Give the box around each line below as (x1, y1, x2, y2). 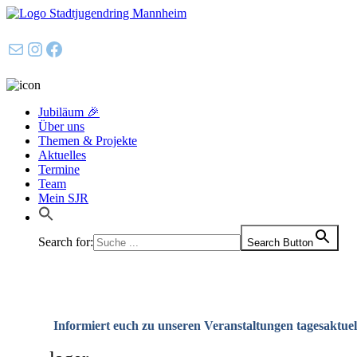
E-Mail (6, 37, 42, 59)
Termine (38, 163, 80, 176)
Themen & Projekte (38, 134, 137, 147)
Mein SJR (38, 191, 88, 205)
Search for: (38, 235, 93, 249)
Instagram (25, 37, 102, 59)
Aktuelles (38, 148, 86, 162)
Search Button (247, 237, 313, 249)
